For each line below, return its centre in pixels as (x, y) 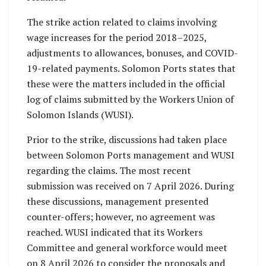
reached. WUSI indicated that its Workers (115, 232)
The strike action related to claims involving (122, 22)
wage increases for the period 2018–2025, (117, 37)
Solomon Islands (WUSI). (80, 114)
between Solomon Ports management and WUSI (131, 155)
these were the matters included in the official (126, 83)
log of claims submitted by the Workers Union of (130, 99)
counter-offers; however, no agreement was (121, 216)
